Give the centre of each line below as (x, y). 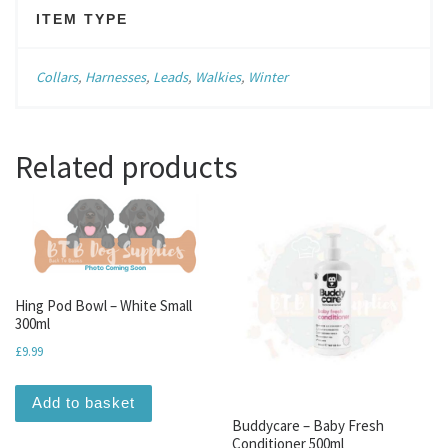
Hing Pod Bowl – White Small (103, 305)
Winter (267, 77)
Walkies (217, 77)
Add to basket (83, 403)
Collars (56, 77)
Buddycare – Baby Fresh (308, 426)
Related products (126, 167)
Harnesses (115, 77)
